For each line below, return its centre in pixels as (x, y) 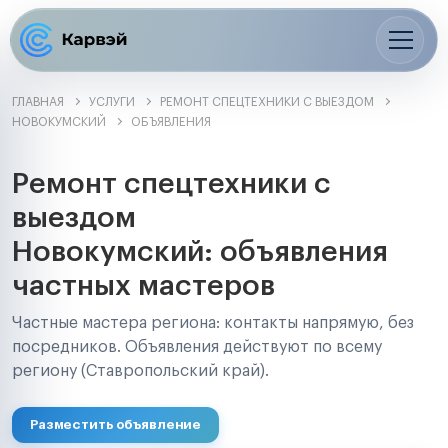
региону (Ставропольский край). (140, 371)
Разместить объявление (116, 424)
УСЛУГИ (112, 102)
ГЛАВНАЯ (38, 102)
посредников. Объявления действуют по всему (197, 347)
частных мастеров (143, 285)
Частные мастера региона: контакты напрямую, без (213, 323)
